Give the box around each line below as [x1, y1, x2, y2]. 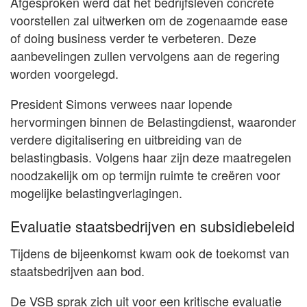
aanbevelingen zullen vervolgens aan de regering [10, 46, 280, 64]
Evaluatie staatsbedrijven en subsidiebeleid [10, 215, 295, 237]
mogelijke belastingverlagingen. [10, 183, 182, 201]
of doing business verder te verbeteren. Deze [10, 28, 256, 47]
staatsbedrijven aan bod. [10, 261, 145, 280]
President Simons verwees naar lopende [10, 94, 232, 112]
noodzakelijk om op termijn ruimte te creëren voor [10, 165, 280, 184]
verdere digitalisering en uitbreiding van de [10, 130, 242, 148]
